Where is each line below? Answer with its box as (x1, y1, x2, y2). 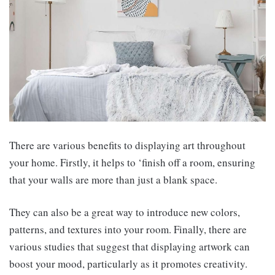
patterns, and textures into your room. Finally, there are (9, 222, 247, 237)
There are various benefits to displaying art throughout (9, 138, 246, 153)
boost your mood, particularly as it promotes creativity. (9, 257, 247, 271)
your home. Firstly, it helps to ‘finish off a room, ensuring (9, 155, 255, 170)
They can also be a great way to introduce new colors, (9, 205, 240, 220)
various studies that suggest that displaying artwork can (9, 239, 250, 254)
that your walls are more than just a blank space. (9, 172, 217, 187)
